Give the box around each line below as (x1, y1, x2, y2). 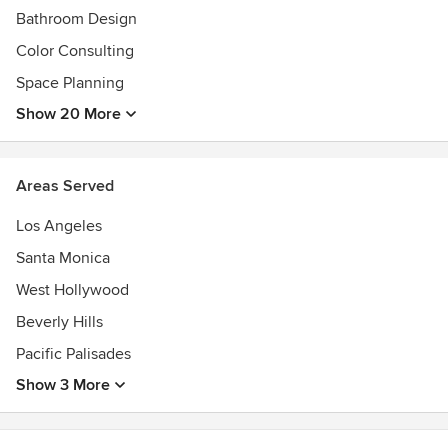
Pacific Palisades (16, 344, 131, 364)
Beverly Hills (16, 312, 103, 332)
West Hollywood (16, 280, 129, 300)
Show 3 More (16, 375, 110, 395)
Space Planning (16, 73, 124, 93)
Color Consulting (16, 41, 134, 61)
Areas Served (16, 176, 114, 196)
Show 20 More (16, 104, 121, 124)
